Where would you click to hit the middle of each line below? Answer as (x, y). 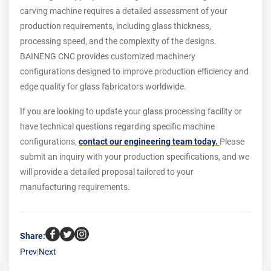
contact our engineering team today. (148, 142)
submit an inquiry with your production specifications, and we (135, 157)
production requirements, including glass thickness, (116, 26)
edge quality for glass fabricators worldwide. (103, 87)
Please (232, 142)
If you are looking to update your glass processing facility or (131, 112)
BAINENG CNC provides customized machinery (108, 57)
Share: (33, 236)
